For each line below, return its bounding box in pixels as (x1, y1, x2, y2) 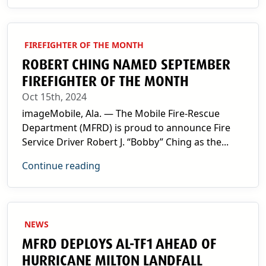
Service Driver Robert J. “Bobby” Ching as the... (22, 135, 229, 148)
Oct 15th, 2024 (22, 90, 87, 103)
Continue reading (22, 159, 100, 172)
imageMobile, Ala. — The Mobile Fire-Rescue (22, 107, 220, 120)
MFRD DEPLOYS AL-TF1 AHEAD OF (22, 235, 217, 253)
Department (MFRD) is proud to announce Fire (22, 121, 230, 134)
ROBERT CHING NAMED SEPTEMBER (22, 56, 230, 74)
